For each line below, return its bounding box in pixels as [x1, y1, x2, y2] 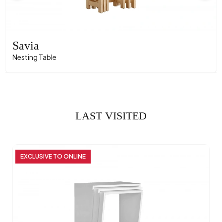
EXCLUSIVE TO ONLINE [20, 153, 86, 161]
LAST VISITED [75, 110, 147, 122]
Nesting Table [12, 53, 56, 62]
